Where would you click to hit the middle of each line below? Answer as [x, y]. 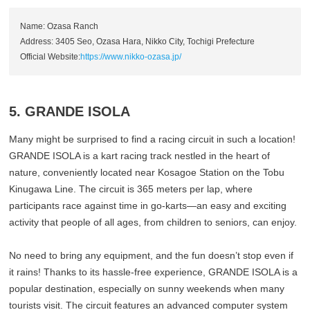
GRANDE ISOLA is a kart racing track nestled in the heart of [140, 156]
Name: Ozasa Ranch [60, 27]
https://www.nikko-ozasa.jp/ [131, 57]
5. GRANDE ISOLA [70, 112]
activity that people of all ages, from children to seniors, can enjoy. [153, 222]
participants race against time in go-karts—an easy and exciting [148, 206]
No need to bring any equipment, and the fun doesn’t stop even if [152, 256]
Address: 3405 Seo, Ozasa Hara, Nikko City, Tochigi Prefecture [138, 42]
